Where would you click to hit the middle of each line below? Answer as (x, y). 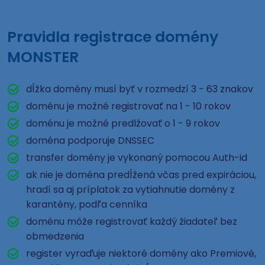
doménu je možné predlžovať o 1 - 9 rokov (123, 123)
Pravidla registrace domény (113, 37)
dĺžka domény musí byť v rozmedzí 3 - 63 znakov (140, 89)
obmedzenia (55, 236)
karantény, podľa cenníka (87, 204)
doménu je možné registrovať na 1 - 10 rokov (128, 106)
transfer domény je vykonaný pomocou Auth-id (137, 158)
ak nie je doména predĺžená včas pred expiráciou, (141, 175)
